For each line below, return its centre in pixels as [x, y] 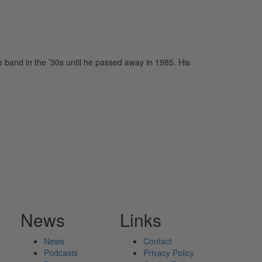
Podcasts [61, 253]
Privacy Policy [169, 253]
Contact [158, 241]
